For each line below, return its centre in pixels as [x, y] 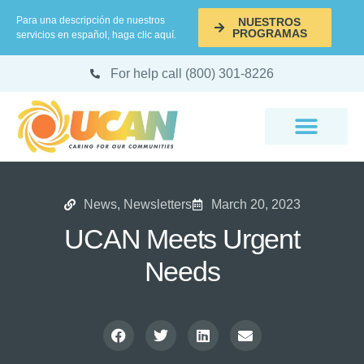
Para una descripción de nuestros [91, 20]
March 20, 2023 [256, 204]
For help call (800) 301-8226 [192, 73]
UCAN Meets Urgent [182, 239]
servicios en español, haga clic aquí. [96, 35]
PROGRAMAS [269, 33]
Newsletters [157, 204]
